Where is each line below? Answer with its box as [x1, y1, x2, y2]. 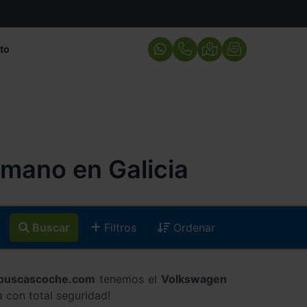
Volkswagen [161, 272, 227, 286]
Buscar [32, 221, 70, 235]
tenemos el [95, 272, 161, 286]
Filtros [101, 221, 137, 235]
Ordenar [170, 221, 216, 235]
